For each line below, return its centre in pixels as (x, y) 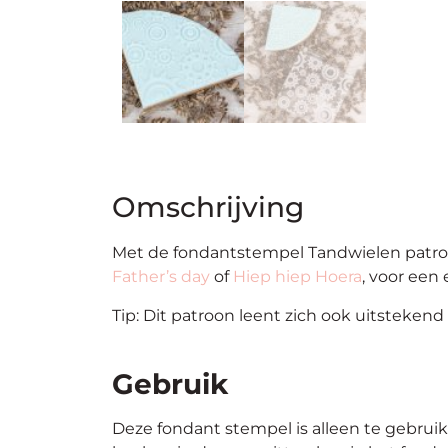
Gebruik (170, 383)
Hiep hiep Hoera (297, 277)
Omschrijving (208, 207)
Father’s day (161, 277)
